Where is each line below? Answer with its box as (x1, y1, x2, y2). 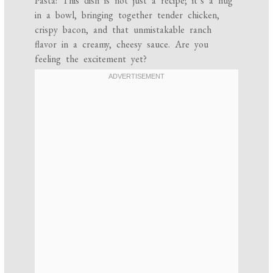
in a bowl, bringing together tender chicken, (35, 9, 220, 22)
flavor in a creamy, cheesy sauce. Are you (35, 38, 209, 51)
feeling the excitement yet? (35, 52, 147, 66)
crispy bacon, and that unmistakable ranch (35, 23, 212, 37)
